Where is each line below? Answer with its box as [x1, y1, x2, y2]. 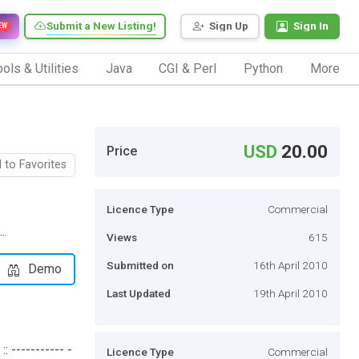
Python [244, 60, 284, 76]
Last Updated [107, 286, 171, 300]
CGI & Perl [159, 60, 217, 76]
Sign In [293, 19, 329, 33]
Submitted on [107, 258, 174, 272]
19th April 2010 [253, 286, 328, 300]
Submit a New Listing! [46, 19, 156, 33]
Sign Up [209, 19, 248, 33]
